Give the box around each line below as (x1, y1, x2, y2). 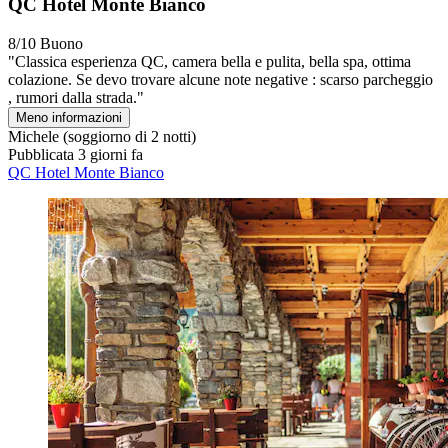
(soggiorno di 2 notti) (59, 127, 196, 145)
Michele (8, 127, 59, 145)
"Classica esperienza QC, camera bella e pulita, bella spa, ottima (8, 52, 411, 70)
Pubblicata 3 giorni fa (8, 145, 143, 163)
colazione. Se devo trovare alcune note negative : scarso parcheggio (8, 70, 433, 88)
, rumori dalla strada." (8, 88, 144, 106)
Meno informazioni (16, 109, 122, 125)
